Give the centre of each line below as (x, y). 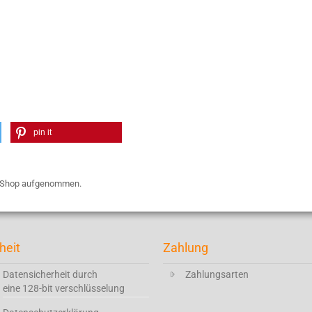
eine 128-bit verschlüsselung (64, 288)
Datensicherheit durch (50, 274)
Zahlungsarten (217, 274)
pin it (43, 132)
